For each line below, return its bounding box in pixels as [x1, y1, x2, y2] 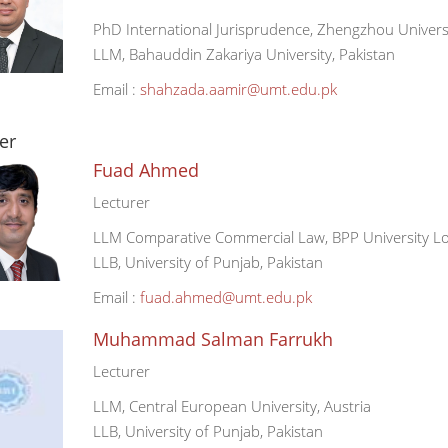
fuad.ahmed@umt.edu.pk [139, 287, 312, 307]
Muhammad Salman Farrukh [92, 327, 333, 351]
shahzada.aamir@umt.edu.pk [139, 79, 337, 99]
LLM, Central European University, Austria [92, 396, 371, 416]
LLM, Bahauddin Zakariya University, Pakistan [92, 44, 395, 64]
